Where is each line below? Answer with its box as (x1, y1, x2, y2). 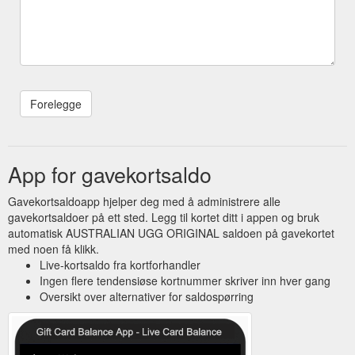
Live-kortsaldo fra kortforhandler (40, 256, 200, 273)
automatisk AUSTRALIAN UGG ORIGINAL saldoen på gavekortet (8, 224, 334, 241)
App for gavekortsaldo (8, 158, 212, 189)
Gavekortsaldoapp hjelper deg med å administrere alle (8, 193, 281, 209)
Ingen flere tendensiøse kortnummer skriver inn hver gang (40, 272, 330, 288)
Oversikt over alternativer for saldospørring (40, 288, 254, 304)
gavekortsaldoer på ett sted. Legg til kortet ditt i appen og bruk (8, 208, 319, 225)
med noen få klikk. (8, 240, 99, 257)
